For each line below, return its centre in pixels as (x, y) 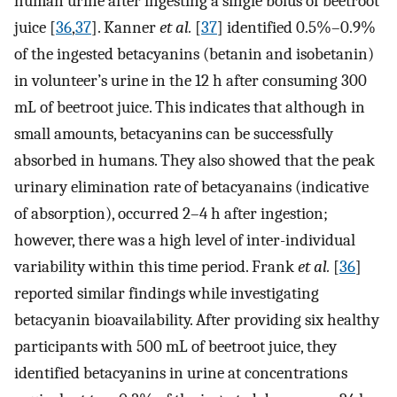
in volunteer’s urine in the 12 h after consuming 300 (191, 81)
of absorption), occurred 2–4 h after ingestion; (171, 214)
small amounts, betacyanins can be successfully (174, 134)
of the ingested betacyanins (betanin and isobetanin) (194, 54)
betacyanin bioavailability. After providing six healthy (197, 320)
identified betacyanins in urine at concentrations (181, 374)
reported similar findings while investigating (167, 294)
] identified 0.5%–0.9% (296, 28)
